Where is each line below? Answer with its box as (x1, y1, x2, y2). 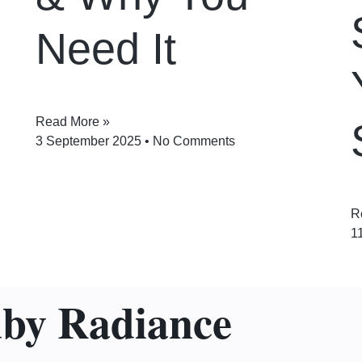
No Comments (149, 133, 235, 148)
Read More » (36, 114, 110, 128)
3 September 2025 (36, 133, 145, 148)
